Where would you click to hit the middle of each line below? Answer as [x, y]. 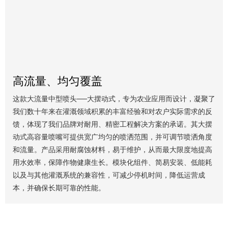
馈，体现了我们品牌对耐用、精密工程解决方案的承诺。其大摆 [112, 124]
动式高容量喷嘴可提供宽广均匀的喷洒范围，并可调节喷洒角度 [112, 137]
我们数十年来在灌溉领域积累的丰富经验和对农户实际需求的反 [112, 112]
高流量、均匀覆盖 [58, 81]
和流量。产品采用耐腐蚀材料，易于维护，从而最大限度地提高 [112, 150]
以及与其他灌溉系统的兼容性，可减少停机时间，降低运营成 [109, 175]
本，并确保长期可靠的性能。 [59, 188]
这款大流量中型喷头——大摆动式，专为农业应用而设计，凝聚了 [114, 99]
